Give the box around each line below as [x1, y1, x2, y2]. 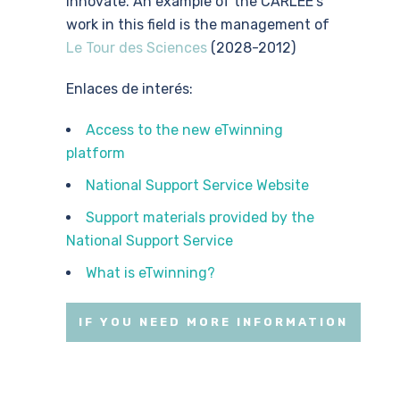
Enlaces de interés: [66, 80, 193, 97]
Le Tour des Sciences [66, 39, 207, 56]
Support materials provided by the [86, 209, 314, 226]
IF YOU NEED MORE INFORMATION [79, 315, 348, 329]
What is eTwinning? [86, 264, 215, 281]
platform [66, 145, 125, 162]
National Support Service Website [86, 177, 309, 194]
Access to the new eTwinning [86, 121, 283, 138]
